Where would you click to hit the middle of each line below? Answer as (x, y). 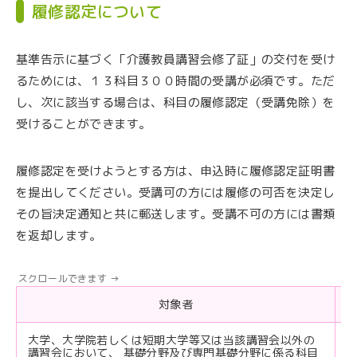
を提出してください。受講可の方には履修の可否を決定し (176, 193)
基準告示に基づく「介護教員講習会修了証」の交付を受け (176, 60)
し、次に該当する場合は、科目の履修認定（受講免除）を (176, 103)
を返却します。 (59, 236)
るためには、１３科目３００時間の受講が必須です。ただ (176, 81)
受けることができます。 (84, 124)
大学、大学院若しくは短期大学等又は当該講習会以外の (171, 340)
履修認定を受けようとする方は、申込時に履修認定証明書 (176, 171)
